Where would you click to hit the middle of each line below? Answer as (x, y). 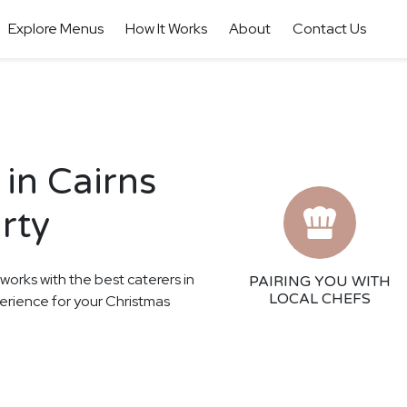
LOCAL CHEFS (320, 299)
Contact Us (329, 29)
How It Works (166, 29)
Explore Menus (55, 29)
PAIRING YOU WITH (320, 282)
